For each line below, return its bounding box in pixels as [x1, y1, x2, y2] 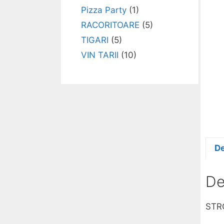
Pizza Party [81, 5, 126, 15]
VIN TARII [81, 50, 118, 60]
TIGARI [81, 35, 108, 45]
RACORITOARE [81, 20, 139, 30]
